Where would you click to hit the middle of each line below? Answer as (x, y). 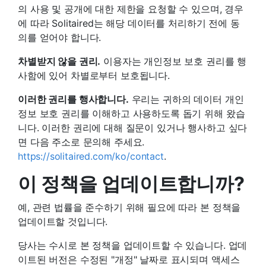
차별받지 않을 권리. (59, 61)
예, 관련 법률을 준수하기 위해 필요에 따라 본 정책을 (129, 207)
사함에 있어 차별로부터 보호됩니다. (94, 75)
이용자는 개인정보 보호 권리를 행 (174, 61)
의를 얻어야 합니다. (60, 37)
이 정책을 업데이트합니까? (131, 183)
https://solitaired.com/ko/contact (91, 156)
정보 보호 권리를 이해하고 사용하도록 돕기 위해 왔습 (132, 113)
